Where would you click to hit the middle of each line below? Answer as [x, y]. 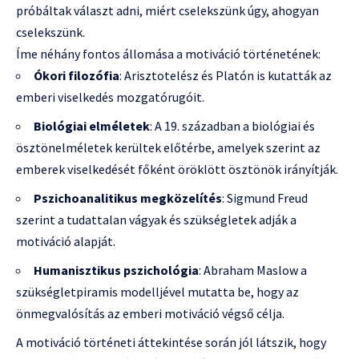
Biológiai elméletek [92, 125]
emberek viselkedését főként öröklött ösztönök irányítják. [177, 169]
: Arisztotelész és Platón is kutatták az [226, 75]
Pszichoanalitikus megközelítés [128, 198]
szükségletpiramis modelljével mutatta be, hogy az [157, 291]
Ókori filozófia [77, 75]
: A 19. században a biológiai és [232, 125]
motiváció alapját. [66, 241]
